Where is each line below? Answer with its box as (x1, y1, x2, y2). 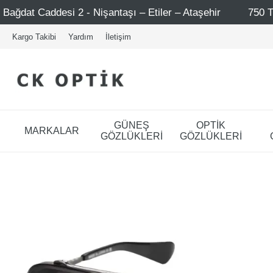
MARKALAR (24, 125, 80, 136)
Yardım (68, 32, 93, 41)
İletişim (105, 32, 131, 41)
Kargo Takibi (12, 32, 56, 41)
